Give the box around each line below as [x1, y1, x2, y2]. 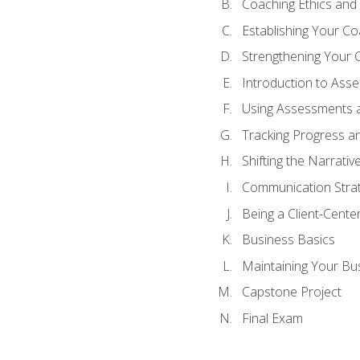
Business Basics [241, 231, 335, 249]
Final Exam [241, 309, 303, 327]
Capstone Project [241, 283, 342, 301]
